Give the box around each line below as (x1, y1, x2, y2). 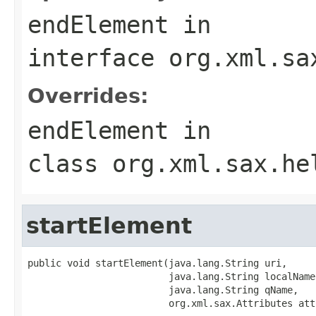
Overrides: (28, 83, 149, 108)
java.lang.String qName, (28, 284, 298, 296)
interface (28, 43, 169, 72)
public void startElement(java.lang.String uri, (28, 257, 287, 269)
